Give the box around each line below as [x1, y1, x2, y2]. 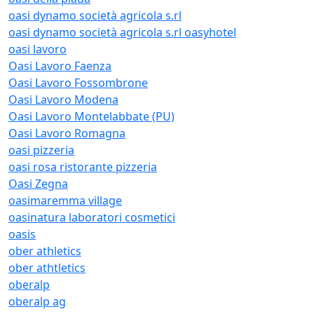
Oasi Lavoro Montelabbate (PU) [8, 109, 175, 124]
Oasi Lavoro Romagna [8, 125, 125, 141]
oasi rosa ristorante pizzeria [8, 159, 157, 175]
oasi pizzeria [8, 142, 74, 158]
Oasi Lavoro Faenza [8, 58, 111, 74]
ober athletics [8, 243, 81, 259]
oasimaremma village [8, 193, 122, 208]
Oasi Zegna [8, 176, 68, 191]
